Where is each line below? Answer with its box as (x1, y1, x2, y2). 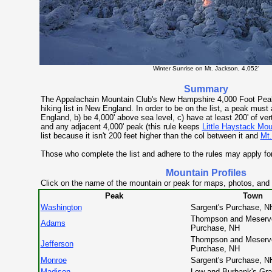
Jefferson (40, 239, 73, 248)
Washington (40, 203, 82, 212)
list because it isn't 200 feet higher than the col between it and (40, 131, 260, 140)
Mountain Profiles (166, 168, 246, 178)
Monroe (40, 256, 67, 265)
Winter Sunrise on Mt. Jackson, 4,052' (153, 65, 259, 72)
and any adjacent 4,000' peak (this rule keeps (40, 122, 202, 131)
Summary (184, 84, 228, 94)
